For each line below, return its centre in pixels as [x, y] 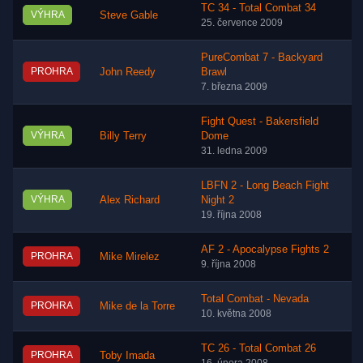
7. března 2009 [234, 87]
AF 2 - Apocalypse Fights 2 [265, 250]
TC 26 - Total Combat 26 [258, 349]
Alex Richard [130, 201]
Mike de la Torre [137, 307]
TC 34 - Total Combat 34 [258, 9]
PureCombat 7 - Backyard [262, 58]
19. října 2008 [231, 215]
